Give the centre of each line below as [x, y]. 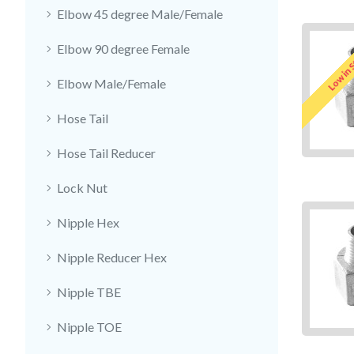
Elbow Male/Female [111, 83]
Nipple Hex [88, 222]
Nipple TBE [89, 292]
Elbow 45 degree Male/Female [140, 14]
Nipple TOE [89, 327]
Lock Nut [82, 188]
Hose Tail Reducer [106, 153]
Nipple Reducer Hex [112, 257]
